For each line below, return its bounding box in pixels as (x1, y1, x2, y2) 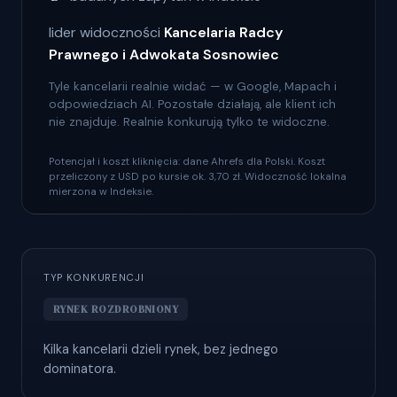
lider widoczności (49, 23, 164, 42)
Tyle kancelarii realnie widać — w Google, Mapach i (49, 79, 337, 94)
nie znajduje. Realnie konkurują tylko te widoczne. (49, 114, 330, 129)
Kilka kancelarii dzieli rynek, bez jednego (43, 341, 278, 358)
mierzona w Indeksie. (49, 185, 153, 198)
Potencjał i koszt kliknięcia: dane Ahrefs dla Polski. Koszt (49, 155, 325, 168)
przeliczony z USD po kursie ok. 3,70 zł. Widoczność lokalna (49, 170, 346, 183)
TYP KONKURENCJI (43, 271, 144, 284)
